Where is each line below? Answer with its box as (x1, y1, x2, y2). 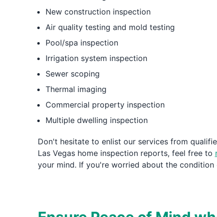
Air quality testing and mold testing (45, 22, 175, 32)
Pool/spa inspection (45, 38, 118, 47)
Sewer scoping (45, 69, 100, 78)
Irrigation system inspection (45, 53, 147, 63)
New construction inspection (45, 7, 151, 16)
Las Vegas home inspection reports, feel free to (37, 148, 215, 158)
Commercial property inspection (45, 100, 165, 109)
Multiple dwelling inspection (45, 115, 148, 125)
